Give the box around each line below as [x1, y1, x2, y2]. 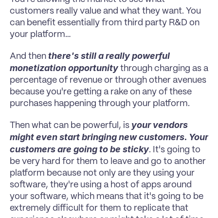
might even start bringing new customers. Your [10, 131, 208, 142]
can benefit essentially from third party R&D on [10, 18, 200, 27]
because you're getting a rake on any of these [10, 87, 192, 96]
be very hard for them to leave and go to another [10, 157, 206, 166]
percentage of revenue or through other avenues [10, 75, 206, 85]
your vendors [131, 119, 188, 130]
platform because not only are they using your [10, 168, 195, 178]
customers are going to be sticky [10, 144, 149, 154]
